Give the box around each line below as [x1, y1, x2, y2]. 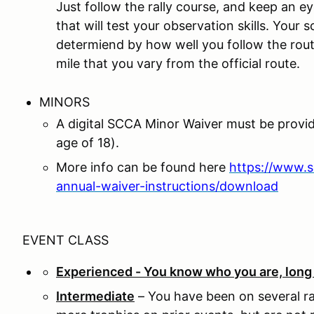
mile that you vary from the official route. [56, 56, 303, 71]
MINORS [39, 95, 104, 109]
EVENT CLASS [22, 233, 109, 247]
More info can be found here [56, 160, 229, 175]
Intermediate [56, 289, 135, 303]
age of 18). [56, 135, 119, 150]
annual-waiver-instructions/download [56, 179, 278, 193]
